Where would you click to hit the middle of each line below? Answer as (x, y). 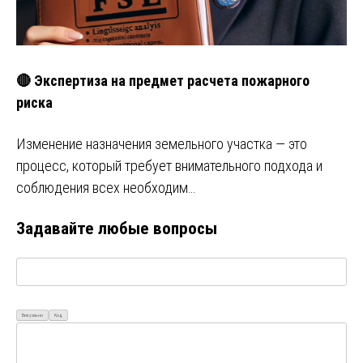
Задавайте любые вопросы (117, 228)
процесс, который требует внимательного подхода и (169, 166)
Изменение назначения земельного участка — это (162, 144)
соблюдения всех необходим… (106, 188)
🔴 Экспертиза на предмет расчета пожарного (163, 81)
